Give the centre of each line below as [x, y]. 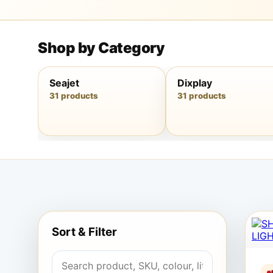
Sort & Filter [84, 232]
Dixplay [195, 83]
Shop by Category [101, 48]
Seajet [64, 83]
